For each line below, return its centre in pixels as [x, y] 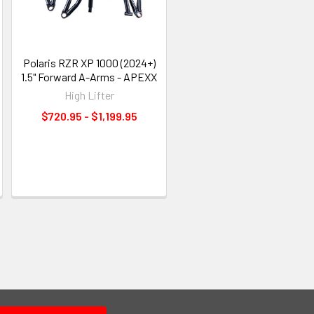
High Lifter [89, 95]
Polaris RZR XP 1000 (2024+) [89, 62]
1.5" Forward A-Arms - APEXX [89, 76]
